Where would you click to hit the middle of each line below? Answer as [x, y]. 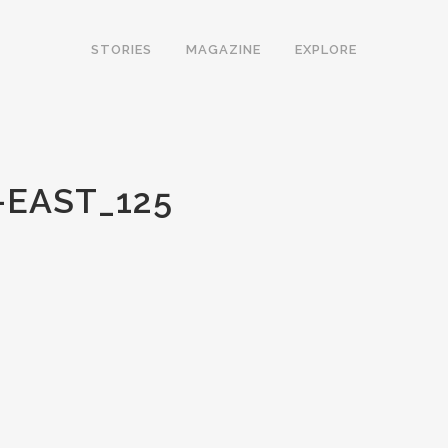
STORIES [121, 49]
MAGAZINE [223, 49]
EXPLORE [326, 49]
